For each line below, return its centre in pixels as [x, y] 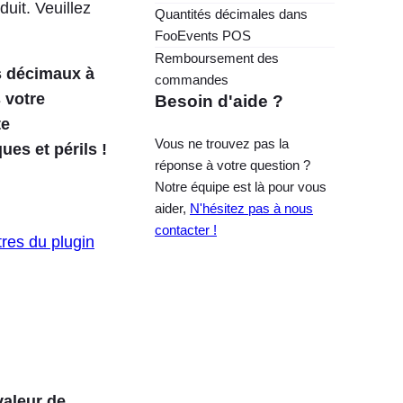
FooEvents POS [203, 36]
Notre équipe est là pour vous [241, 187]
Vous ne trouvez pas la [222, 144]
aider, [172, 209]
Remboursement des [217, 58]
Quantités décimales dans [231, 14]
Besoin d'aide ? [219, 101]
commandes [192, 80]
